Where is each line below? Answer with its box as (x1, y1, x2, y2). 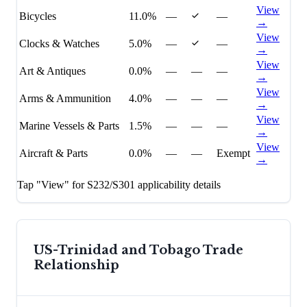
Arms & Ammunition (19, 93, 111, 105)
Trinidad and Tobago (58, 243, 200, 258)
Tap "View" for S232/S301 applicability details (17, 179, 221, 191)
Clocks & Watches (19, 38, 99, 50)
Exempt (217, 147, 250, 160)
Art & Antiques (19, 65, 86, 77)
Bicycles (19, 10, 56, 23)
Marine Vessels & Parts (19, 120, 119, 132)
